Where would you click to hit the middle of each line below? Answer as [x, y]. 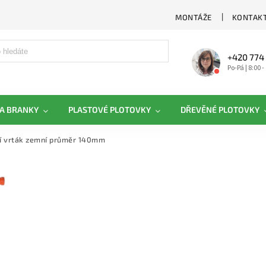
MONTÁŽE [194, 17]
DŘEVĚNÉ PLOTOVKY [220, 110]
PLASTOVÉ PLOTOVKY [110, 110]
